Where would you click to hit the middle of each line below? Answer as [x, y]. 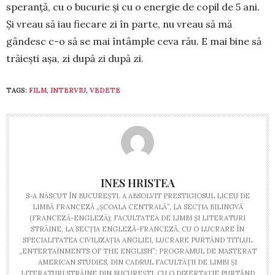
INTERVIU [68, 90]
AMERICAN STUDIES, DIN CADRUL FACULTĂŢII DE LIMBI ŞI [137, 262]
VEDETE [105, 90]
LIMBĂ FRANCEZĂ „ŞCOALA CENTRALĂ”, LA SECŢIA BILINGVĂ [137, 207]
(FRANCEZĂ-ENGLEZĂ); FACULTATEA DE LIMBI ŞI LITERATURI [137, 218]
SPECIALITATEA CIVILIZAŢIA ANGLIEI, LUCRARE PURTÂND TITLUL [137, 240]
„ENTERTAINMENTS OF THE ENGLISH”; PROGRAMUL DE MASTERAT [137, 251]
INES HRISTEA [137, 183]
